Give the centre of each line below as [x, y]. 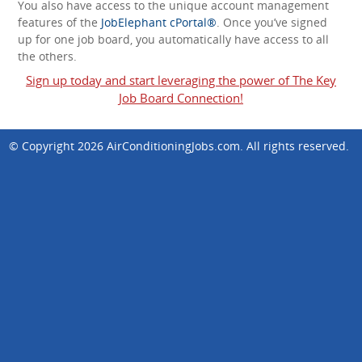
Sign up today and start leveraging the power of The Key [181, 80]
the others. [47, 57]
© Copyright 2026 [58, 146]
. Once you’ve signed [272, 23]
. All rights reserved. [295, 146]
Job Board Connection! [181, 98]
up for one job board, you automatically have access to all [173, 40]
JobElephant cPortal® [159, 23]
